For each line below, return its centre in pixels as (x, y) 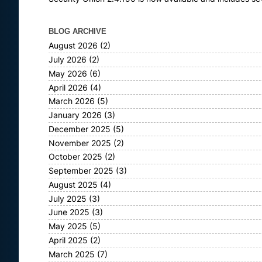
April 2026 (68, 87)
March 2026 (72, 101)
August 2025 (73, 185)
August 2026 (73, 46)
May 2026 (68, 73)
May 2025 (68, 227)
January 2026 (75, 116)
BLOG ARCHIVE (77, 31)
